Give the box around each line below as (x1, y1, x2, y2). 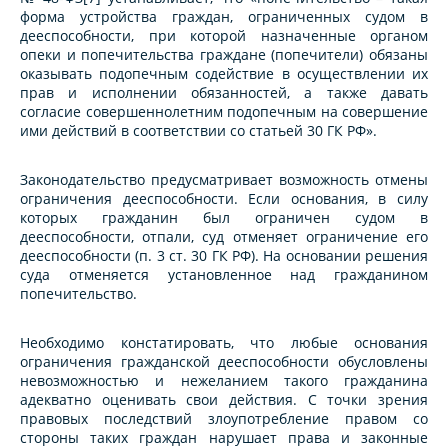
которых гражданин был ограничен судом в (20, 208, 428, 228)
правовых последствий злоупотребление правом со (20, 409, 428, 429)
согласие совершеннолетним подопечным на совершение (20, 102, 428, 122)
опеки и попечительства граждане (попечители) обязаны (20, 45, 428, 65)
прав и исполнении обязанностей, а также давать (20, 83, 428, 103)
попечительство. (20, 284, 137, 304)
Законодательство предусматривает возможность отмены (20, 170, 428, 190)
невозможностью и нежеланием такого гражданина (20, 371, 428, 391)
